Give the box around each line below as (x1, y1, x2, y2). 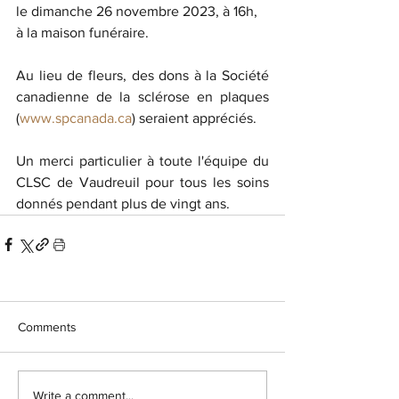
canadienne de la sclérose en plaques (16, 88, 269, 104)
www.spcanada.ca (20, 110, 132, 126)
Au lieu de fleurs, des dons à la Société (16, 67, 269, 83)
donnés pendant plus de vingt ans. (16, 195, 230, 211)
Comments (18, 319, 77, 334)
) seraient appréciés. (132, 110, 256, 126)
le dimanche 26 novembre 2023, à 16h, (16, 3, 261, 19)
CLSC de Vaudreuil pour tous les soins (16, 174, 269, 190)
